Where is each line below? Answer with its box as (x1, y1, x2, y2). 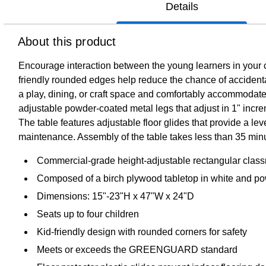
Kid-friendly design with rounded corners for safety (37, 226, 247, 237)
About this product (18, 34, 116, 48)
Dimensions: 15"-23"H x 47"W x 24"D (37, 191, 194, 201)
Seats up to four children (37, 208, 139, 219)
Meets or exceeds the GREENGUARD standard (37, 244, 237, 255)
